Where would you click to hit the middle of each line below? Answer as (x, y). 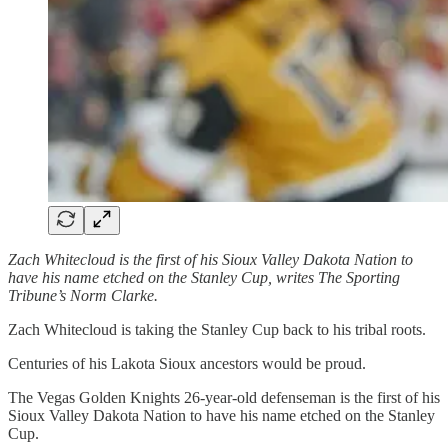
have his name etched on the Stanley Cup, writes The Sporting (204, 277)
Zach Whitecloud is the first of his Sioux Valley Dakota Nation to (210, 259)
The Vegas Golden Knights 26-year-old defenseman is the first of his (224, 397)
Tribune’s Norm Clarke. (83, 295)
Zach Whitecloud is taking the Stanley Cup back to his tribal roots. (217, 329)
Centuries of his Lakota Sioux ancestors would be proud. (187, 363)
